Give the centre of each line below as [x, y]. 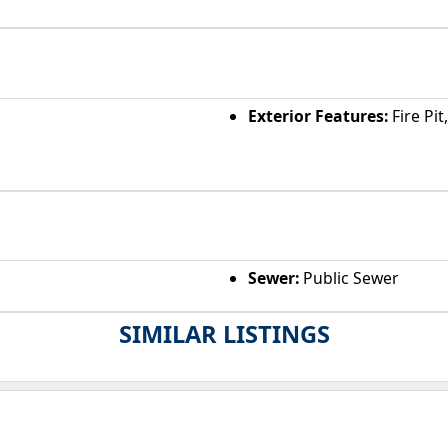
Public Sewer [348, 278]
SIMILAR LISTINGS [224, 333]
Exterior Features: [317, 115]
